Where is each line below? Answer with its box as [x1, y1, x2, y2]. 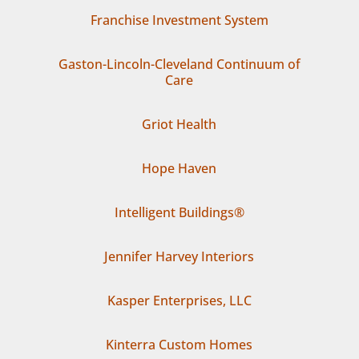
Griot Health [142, 115, 217, 133]
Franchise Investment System [90, 10, 268, 29]
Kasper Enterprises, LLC [107, 291, 252, 309]
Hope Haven [142, 159, 217, 177]
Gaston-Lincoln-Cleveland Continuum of [58, 54, 301, 73]
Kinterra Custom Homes [106, 335, 253, 353]
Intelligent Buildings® [114, 203, 244, 221]
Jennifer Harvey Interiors [104, 247, 255, 265]
